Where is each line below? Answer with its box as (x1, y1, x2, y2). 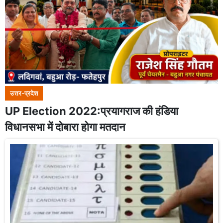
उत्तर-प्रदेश (10, 90, 38, 97)
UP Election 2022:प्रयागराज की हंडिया (5, 105, 178, 117)
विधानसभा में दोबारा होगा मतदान (5, 120, 125, 133)
